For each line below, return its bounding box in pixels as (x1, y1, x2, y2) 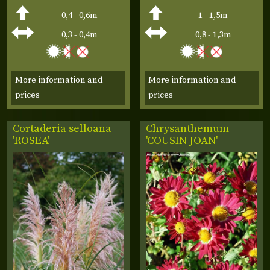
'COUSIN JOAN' (146, 134, 218, 148)
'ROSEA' (13, 134, 50, 148)
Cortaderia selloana (13, 122, 112, 136)
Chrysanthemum (146, 122, 230, 136)
